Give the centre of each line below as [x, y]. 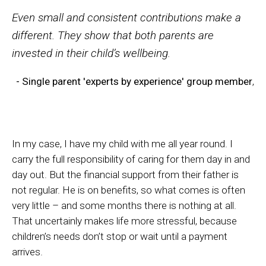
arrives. [27, 252]
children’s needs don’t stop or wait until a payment [120, 237]
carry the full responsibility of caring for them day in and [131, 159]
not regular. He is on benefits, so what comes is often [129, 190]
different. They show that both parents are [113, 35]
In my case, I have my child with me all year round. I [122, 144]
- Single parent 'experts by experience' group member [134, 81]
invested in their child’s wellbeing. [91, 53]
